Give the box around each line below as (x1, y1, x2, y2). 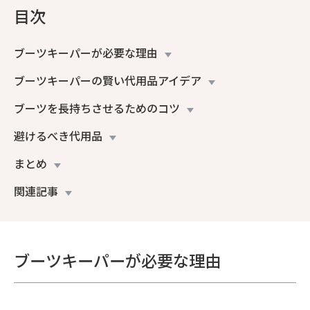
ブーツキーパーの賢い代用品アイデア (14, 71, 201, 89)
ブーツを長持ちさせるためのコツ (14, 99, 180, 116)
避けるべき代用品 (14, 127, 102, 144)
